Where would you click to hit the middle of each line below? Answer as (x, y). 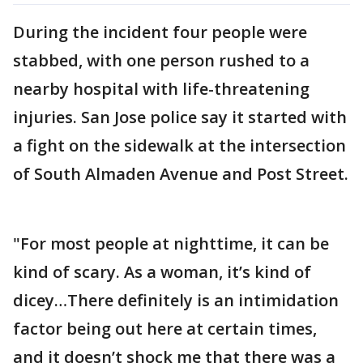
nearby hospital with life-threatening (161, 88)
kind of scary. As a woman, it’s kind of (162, 271)
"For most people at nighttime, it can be (171, 243)
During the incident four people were (160, 32)
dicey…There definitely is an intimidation (176, 300)
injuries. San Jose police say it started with (180, 117)
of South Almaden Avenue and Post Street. (181, 173)
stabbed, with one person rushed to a (161, 60)
